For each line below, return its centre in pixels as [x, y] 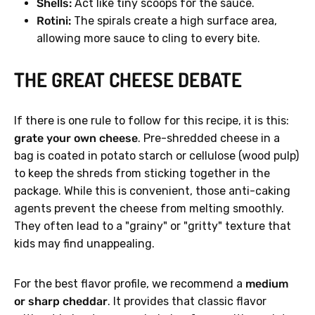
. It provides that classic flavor [187, 302]
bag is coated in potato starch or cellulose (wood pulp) [156, 156]
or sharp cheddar [61, 302]
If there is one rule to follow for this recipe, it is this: [152, 121]
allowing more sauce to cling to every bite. [148, 39]
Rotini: [54, 21]
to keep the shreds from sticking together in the [142, 174]
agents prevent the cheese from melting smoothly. [149, 209]
